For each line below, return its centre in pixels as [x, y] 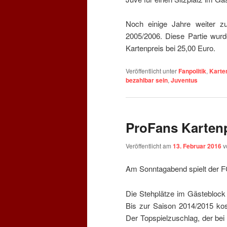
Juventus [184, 80]
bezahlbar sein [147, 80]
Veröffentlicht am [149, 146]
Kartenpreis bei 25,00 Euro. [171, 48]
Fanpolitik [192, 71]
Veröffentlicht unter [151, 71]
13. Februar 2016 [197, 146]
